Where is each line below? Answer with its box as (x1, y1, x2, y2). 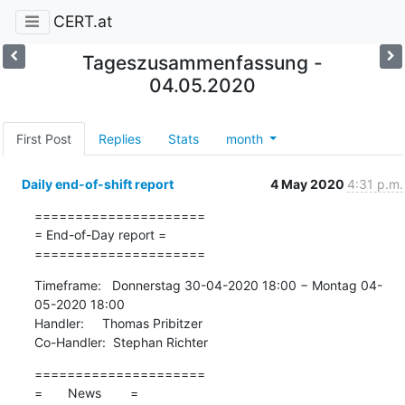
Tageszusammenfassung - (81, 51, 323, 74)
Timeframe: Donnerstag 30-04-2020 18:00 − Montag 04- (33, 277, 382, 293)
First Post (15, 130, 71, 146)
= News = (33, 384, 138, 400)
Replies (98, 130, 141, 146)
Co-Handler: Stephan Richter (33, 334, 208, 350)
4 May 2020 (269, 175, 347, 192)
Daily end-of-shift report (21, 175, 174, 192)
